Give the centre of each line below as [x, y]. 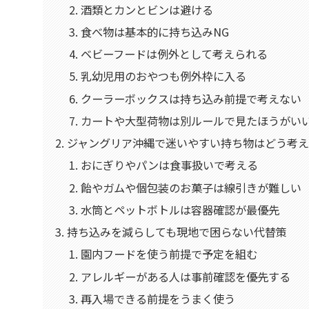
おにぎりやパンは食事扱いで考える [169, 165]
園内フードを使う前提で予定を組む [169, 254]
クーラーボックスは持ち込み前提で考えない [191, 98]
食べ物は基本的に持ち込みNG [154, 31]
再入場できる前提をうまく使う [158, 298]
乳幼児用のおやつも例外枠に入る [163, 76]
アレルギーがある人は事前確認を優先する [185, 276]
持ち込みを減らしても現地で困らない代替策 [177, 232]
